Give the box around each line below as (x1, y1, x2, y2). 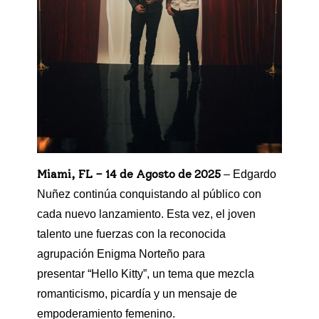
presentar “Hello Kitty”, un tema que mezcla (37, 268, 254, 281)
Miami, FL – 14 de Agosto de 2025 (37, 167, 221, 182)
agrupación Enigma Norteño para (37, 248, 205, 261)
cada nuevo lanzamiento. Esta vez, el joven (37, 208, 256, 221)
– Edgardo (221, 168, 276, 181)
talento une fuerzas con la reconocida (37, 228, 226, 241)
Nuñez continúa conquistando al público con (37, 188, 261, 201)
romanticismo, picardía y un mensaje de (37, 288, 237, 300)
